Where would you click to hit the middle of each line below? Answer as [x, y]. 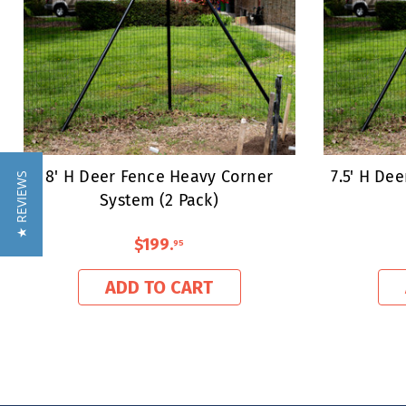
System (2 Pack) [159, 199]
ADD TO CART [159, 288]
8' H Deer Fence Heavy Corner [159, 176]
